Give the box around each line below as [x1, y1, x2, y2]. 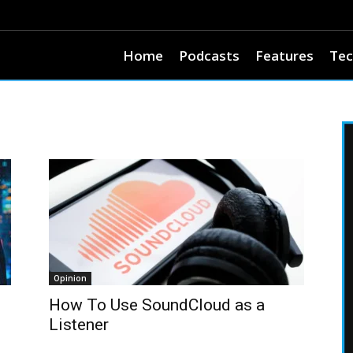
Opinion [54, 273, 87, 284]
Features [255, 46, 314, 65]
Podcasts [179, 46, 240, 65]
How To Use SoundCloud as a [49, 295, 265, 314]
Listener [49, 315, 109, 334]
